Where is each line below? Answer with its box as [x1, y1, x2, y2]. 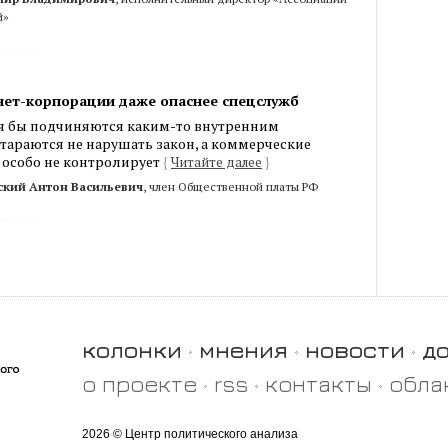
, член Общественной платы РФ [143, 179, 318, 195]
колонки [82, 336, 182, 364]
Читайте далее [171, 153, 262, 172]
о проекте [82, 370, 197, 398]
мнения [199, 336, 288, 364]
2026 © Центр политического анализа [82, 427, 298, 442]
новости [305, 336, 405, 364]
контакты [265, 370, 372, 398]
